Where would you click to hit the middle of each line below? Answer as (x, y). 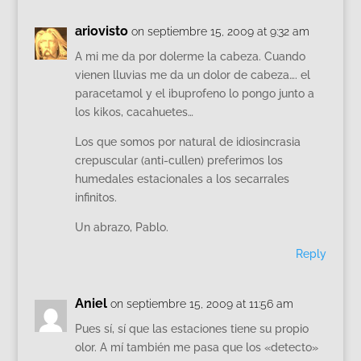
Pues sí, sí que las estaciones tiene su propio (191, 329)
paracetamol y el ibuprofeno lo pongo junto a (194, 93)
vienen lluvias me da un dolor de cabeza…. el (192, 75)
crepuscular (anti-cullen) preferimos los (178, 160)
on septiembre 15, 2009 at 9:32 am (220, 31)
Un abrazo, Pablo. (121, 227)
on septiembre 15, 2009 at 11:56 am (201, 304)
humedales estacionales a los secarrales (182, 179)
